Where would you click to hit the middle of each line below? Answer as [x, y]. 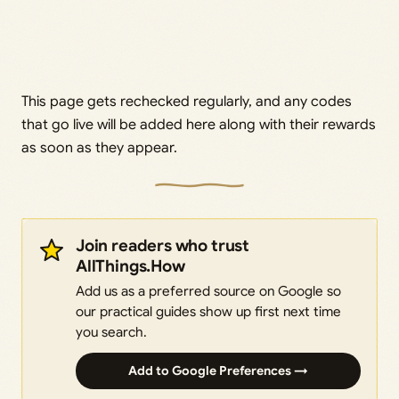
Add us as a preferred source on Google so [208, 291]
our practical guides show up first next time [208, 312]
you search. [111, 332]
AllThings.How [130, 266]
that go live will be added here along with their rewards [199, 125]
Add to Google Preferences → [218, 371]
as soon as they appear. [99, 148]
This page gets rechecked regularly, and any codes [187, 102]
